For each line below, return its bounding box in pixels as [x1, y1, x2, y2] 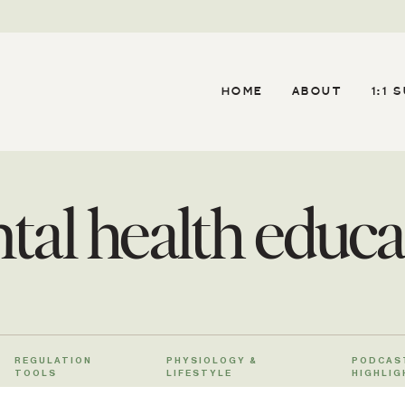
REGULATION [14, 356, 92, 365]
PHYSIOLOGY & [166, 356, 258, 365]
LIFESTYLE [166, 369, 232, 378]
